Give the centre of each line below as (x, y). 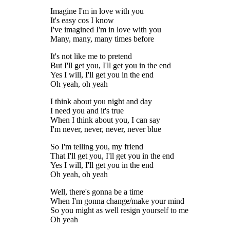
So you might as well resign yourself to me (119, 210)
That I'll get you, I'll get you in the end (112, 156)
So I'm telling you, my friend (97, 147)
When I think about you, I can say (105, 120)
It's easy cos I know (82, 21)
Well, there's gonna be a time (97, 192)
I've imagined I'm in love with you (106, 30)
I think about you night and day (101, 102)
